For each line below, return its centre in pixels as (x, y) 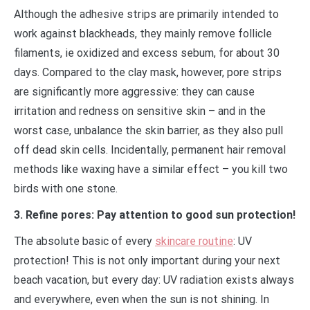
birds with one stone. (66, 188)
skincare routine (194, 241)
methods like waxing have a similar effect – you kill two (151, 169)
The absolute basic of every (84, 241)
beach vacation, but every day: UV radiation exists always (154, 280)
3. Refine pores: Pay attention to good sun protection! (155, 215)
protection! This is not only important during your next (147, 260)
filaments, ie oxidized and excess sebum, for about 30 (147, 53)
